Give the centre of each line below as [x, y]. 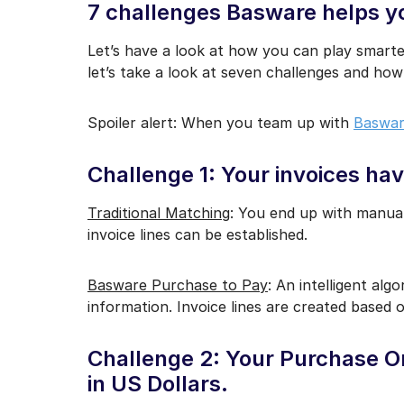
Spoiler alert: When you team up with [220, 123]
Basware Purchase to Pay [178, 285]
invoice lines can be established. [197, 235]
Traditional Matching [159, 213]
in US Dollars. [158, 384]
